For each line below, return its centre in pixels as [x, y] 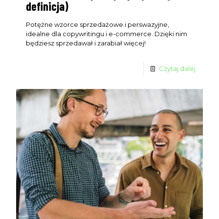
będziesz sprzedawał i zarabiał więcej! [86, 43]
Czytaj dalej [177, 68]
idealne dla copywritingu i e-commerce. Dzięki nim [107, 33]
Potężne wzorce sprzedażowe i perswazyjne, [98, 24]
